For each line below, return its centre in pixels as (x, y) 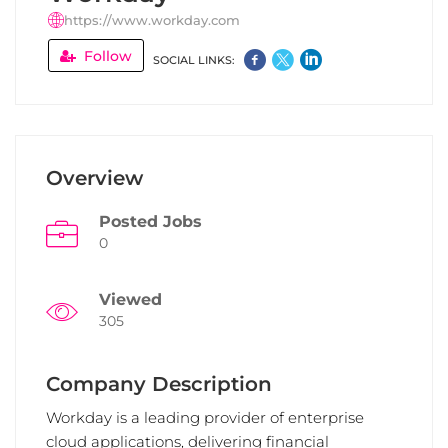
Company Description (159, 384)
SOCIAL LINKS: (194, 60)
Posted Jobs (150, 221)
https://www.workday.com (152, 20)
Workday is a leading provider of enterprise (205, 417)
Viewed (130, 299)
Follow (106, 56)
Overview (94, 178)
